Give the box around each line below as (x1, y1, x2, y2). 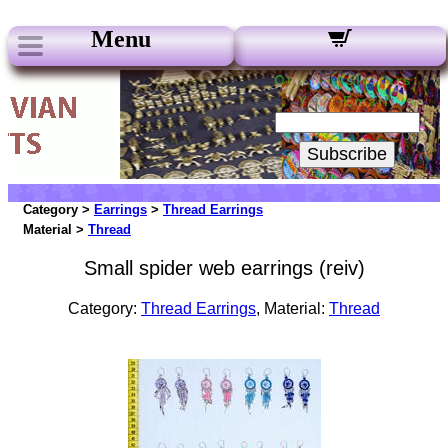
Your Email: (297, 93, 397, 109)
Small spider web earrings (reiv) (83, 257, 365, 279)
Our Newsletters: (274, 72, 420, 88)
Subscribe (307, 144, 387, 164)
